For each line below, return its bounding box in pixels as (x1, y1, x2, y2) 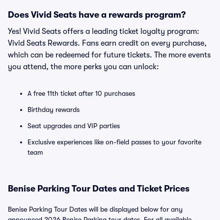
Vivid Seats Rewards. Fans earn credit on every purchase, (8, 39, 207, 48)
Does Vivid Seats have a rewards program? (8, 10, 186, 20)
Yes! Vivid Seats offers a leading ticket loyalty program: (8, 27, 199, 36)
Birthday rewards (27, 106, 80, 113)
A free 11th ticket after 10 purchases (27, 89, 135, 97)
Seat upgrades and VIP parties (27, 122, 120, 130)
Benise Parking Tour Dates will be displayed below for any (8, 205, 183, 213)
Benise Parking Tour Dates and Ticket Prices (8, 184, 190, 193)
